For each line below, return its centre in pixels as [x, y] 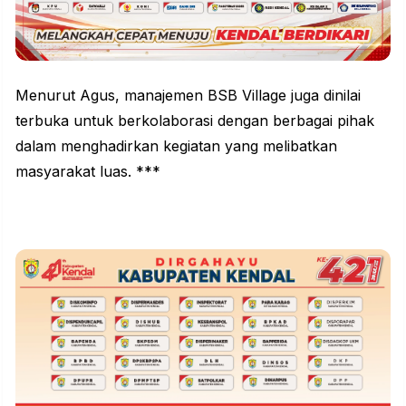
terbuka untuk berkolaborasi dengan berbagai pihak [195, 120]
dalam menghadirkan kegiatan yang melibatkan [176, 145]
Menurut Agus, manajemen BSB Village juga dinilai [188, 95]
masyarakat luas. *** [88, 171]
